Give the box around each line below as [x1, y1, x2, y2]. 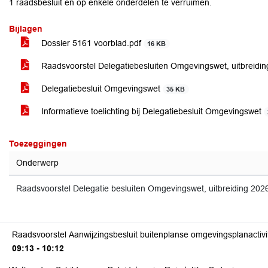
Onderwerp [16, 158, 59, 167]
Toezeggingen [9, 139, 67, 148]
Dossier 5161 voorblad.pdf [39, 38, 144, 48]
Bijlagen [9, 24, 42, 33]
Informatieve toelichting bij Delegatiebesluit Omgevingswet [39, 106, 264, 116]
